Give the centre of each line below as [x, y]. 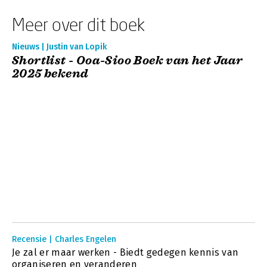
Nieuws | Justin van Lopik [60, 47]
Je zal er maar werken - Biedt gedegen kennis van [125, 252]
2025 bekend [50, 74]
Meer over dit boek [78, 24]
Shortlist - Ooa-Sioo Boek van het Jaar [128, 60]
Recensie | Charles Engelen [64, 239]
